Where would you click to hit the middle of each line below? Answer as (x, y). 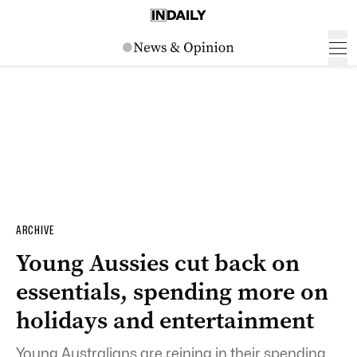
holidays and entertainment (165, 320)
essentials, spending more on (172, 292)
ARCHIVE (35, 230)
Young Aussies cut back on (158, 263)
